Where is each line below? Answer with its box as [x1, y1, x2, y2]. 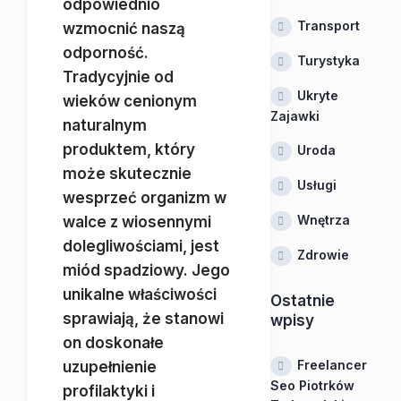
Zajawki [269, 108, 320, 124]
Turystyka [296, 53, 360, 68]
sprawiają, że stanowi [63, 310, 224, 328]
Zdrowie [296, 247, 349, 262]
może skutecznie [63, 165, 192, 183]
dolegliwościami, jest [63, 237, 219, 255]
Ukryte [296, 88, 338, 103]
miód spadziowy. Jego [63, 261, 230, 279]
